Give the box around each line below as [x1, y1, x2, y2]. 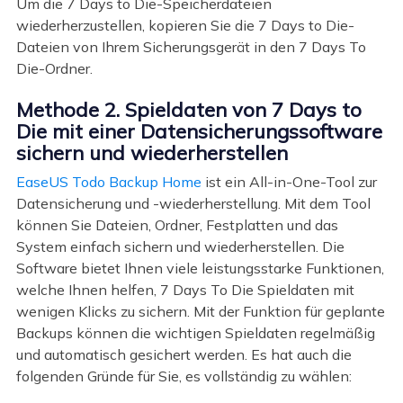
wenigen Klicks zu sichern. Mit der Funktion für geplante [15, 301, 385, 320]
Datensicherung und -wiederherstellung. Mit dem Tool [15, 193, 371, 212]
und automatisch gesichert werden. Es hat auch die [15, 345, 352, 363]
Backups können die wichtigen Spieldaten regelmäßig [15, 323, 375, 342]
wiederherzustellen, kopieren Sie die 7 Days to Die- [15, 15, 354, 34]
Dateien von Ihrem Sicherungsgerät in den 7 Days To [15, 37, 366, 56]
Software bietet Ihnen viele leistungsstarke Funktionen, [15, 258, 384, 277]
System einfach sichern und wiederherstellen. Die [15, 237, 345, 255]
